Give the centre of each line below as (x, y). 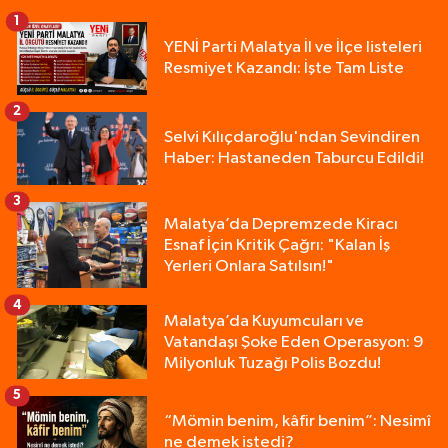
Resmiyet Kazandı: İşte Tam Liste (284, 69)
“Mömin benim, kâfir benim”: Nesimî (297, 422)
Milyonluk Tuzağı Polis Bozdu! (272, 363)
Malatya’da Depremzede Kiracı (281, 224)
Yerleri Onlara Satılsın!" (249, 266)
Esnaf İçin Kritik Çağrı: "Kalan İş (277, 245)
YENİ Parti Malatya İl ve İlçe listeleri (293, 48)
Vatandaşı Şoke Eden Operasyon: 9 (294, 342)
